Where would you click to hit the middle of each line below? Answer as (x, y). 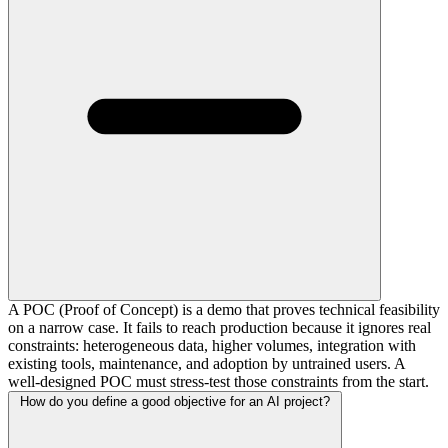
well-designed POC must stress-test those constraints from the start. (218, 381)
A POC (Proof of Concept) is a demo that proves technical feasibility (224, 309)
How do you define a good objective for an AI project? (175, 401)
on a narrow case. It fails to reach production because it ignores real (219, 327)
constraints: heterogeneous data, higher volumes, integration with (212, 345)
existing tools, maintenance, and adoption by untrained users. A (206, 363)
